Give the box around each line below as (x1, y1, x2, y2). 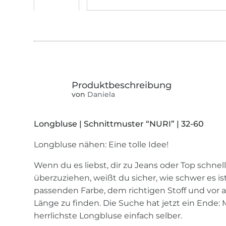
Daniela (85, 89, 116, 99)
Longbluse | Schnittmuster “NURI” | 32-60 (34, 119, 204, 129)
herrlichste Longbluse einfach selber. (34, 211, 183, 221)
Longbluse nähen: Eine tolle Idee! (34, 140, 169, 150)
